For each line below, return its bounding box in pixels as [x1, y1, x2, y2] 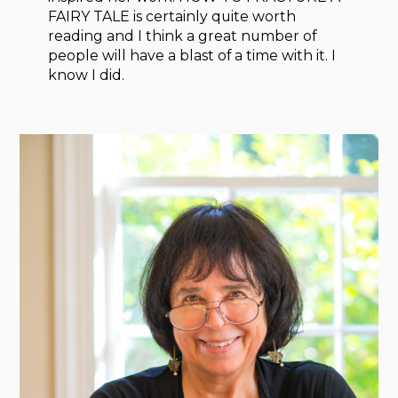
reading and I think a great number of [48, 28, 317, 45]
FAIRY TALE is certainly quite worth [48, 8, 297, 26]
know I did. [48, 67, 125, 84]
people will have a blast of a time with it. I [48, 47, 337, 65]
